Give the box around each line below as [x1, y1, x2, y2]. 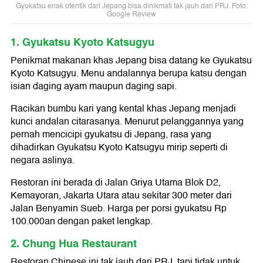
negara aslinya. [11, 153, 75, 168]
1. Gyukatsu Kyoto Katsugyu [11, 33, 154, 52]
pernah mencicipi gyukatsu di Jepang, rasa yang [11, 127, 211, 143]
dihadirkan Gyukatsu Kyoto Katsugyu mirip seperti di [11, 140, 228, 156]
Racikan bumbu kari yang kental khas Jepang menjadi [11, 101, 236, 117]
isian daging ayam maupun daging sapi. [11, 79, 177, 95]
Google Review [107, 9, 156, 21]
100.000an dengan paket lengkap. [11, 214, 153, 230]
